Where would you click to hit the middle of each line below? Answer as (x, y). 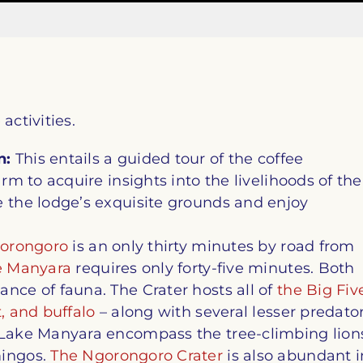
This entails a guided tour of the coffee (157, 158)
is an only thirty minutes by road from (211, 246)
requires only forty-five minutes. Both (213, 268)
